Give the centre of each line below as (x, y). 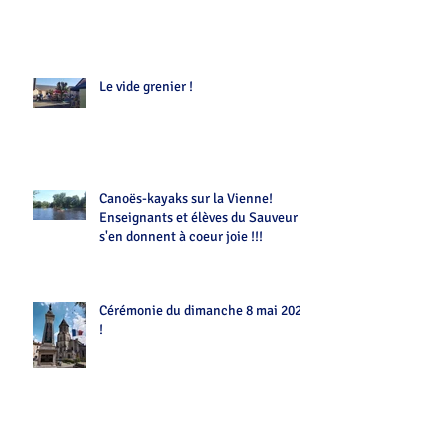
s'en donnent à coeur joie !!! (181, 236)
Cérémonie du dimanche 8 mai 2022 (204, 310)
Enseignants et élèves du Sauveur (198, 217)
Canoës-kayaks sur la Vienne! (186, 198)
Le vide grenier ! (146, 86)
